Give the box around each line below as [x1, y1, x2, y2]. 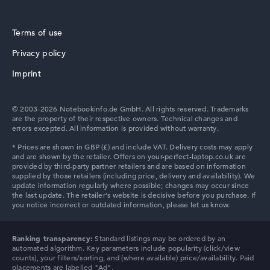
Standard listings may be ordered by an [93, 233, 226, 243]
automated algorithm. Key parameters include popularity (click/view [12, 243, 240, 253]
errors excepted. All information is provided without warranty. [12, 123, 219, 133]
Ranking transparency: [12, 233, 93, 243]
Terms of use [12, 27, 63, 39]
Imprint [12, 68, 41, 80]
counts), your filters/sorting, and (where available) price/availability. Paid [12, 253, 254, 263]
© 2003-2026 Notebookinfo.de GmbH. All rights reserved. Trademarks [12, 104, 249, 114]
